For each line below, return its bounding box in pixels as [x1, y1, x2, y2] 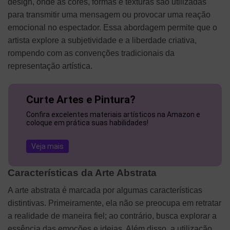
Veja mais [31, 142, 64, 151]
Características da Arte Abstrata [8, 167, 157, 178]
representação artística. [8, 62, 92, 71]
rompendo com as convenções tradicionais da [8, 49, 175, 58]
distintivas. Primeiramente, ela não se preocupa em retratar [8, 199, 221, 208]
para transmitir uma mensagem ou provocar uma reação [8, 10, 210, 20]
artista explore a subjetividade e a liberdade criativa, [8, 36, 197, 45]
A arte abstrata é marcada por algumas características [8, 186, 202, 195]
